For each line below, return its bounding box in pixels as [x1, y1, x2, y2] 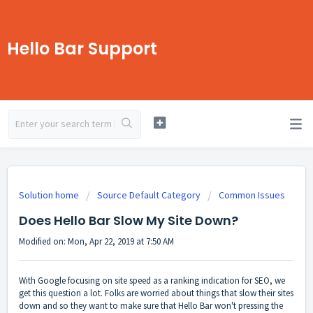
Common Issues [219, 189, 285, 201]
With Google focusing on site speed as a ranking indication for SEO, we [19, 275, 285, 287]
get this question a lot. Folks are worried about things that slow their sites [19, 287, 293, 300]
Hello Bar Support [7, 37, 157, 60]
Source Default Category [97, 189, 201, 201]
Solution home [19, 189, 81, 201]
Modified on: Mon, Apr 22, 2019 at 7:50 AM [19, 235, 174, 247]
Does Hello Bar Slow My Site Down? [19, 212, 238, 229]
